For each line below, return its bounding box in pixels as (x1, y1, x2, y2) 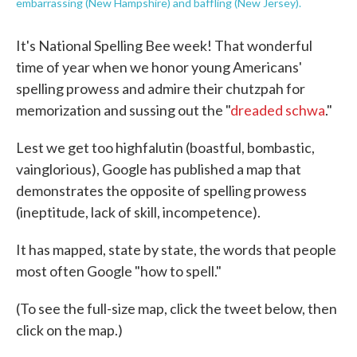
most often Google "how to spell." (16, 262, 222, 280)
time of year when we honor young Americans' (16, 58, 302, 76)
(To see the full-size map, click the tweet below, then (16, 300, 337, 317)
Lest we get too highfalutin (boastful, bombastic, (16, 139, 315, 156)
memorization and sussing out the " (16, 101, 230, 119)
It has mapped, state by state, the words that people (16, 241, 336, 258)
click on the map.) (16, 321, 123, 339)
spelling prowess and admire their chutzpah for (16, 80, 305, 97)
